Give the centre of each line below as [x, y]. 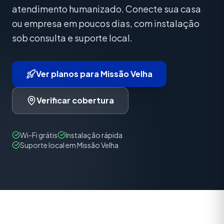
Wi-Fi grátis [39, 135]
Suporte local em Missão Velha [69, 145]
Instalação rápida [94, 135]
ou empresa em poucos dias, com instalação [106, 23]
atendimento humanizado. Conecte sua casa [106, 9]
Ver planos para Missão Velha [94, 74]
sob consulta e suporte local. [72, 38]
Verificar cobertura [75, 100]
